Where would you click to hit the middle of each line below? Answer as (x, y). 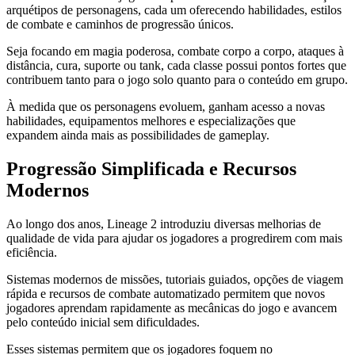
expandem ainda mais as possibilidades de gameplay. (138, 136)
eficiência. (32, 253)
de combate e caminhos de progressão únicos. (120, 25)
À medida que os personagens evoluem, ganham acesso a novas (166, 107)
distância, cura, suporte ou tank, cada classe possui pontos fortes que (176, 66)
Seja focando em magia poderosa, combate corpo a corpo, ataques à (175, 52)
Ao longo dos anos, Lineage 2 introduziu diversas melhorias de (164, 224)
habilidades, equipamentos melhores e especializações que (151, 121)
